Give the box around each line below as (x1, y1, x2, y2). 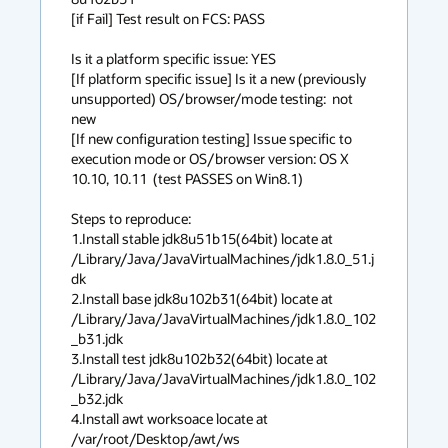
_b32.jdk (71, 389, 123, 408)
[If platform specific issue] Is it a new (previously (71, 69, 366, 88)
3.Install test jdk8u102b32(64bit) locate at (71, 349, 328, 368)
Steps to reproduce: (71, 209, 191, 228)
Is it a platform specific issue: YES (71, 49, 276, 68)
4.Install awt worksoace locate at (71, 409, 268, 428)
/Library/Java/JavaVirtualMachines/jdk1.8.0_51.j (71, 249, 374, 268)
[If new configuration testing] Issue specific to (71, 129, 352, 148)
